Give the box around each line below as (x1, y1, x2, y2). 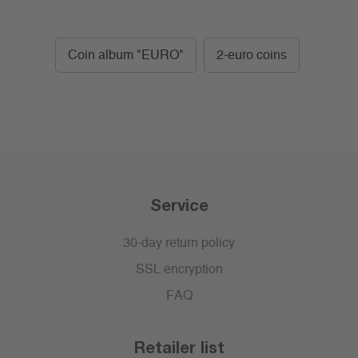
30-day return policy (123, 237, 235, 250)
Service (149, 195, 209, 215)
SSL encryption (135, 263, 223, 276)
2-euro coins (216, 49, 287, 62)
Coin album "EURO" (67, 49, 184, 62)
